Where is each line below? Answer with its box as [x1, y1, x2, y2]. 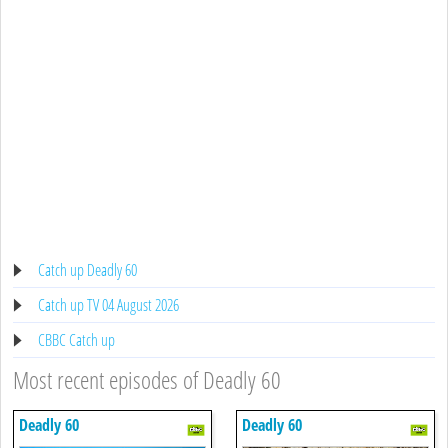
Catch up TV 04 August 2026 [38, 293, 179, 316]
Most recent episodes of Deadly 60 [13, 362, 281, 396]
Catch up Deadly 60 [38, 258, 137, 281]
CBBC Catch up [38, 328, 115, 351]
